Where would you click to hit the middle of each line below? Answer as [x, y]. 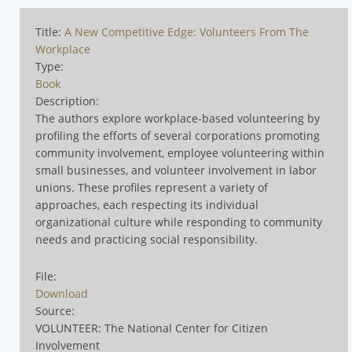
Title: [50, 32]
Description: [67, 101]
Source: [55, 311]
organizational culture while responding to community [179, 222]
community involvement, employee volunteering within [180, 153]
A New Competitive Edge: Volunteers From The [187, 32]
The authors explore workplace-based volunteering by [178, 118]
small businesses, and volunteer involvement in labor [176, 170]
